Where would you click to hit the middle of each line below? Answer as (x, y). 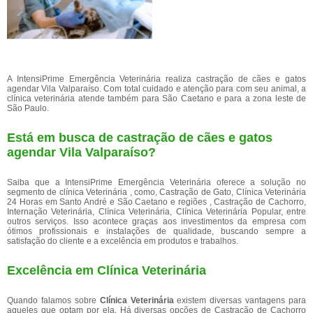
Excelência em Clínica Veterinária (107, 270)
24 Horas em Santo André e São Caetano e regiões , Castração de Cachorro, (156, 202)
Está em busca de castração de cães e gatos (140, 138)
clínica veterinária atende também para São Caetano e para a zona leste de (156, 99)
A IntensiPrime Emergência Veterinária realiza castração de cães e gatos (156, 79)
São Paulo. (28, 108)
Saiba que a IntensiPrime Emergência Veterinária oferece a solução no (156, 182)
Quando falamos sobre (53, 300)
